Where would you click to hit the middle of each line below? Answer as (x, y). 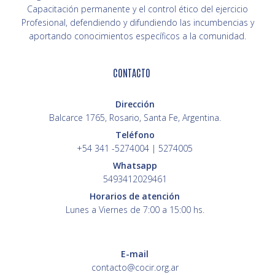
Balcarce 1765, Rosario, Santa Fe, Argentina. (135, 118)
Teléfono (135, 135)
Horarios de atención (135, 196)
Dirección (135, 104)
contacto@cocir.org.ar (135, 267)
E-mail (135, 254)
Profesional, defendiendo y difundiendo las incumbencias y (137, 22)
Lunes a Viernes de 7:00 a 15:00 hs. (135, 210)
